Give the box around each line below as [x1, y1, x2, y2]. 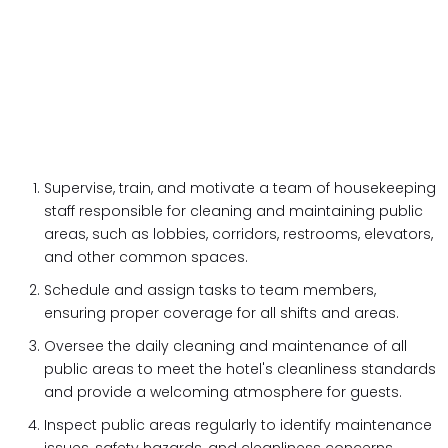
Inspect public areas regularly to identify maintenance [44, 415, 432, 435]
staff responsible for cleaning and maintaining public [44, 201, 423, 221]
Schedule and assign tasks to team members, [44, 280, 376, 300]
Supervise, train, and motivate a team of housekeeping [44, 178, 436, 198]
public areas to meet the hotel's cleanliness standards [44, 359, 436, 379]
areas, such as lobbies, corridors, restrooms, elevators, [44, 224, 433, 244]
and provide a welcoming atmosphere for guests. [44, 382, 406, 402]
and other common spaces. [44, 247, 248, 267]
